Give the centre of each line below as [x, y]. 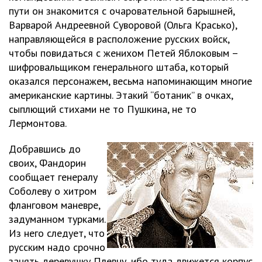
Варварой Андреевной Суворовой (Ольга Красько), [123, 25]
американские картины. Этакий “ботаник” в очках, [121, 95]
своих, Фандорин [47, 163]
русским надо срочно [57, 247]
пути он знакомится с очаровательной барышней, [122, 11]
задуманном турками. [57, 219]
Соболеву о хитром [53, 191]
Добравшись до [45, 149]
